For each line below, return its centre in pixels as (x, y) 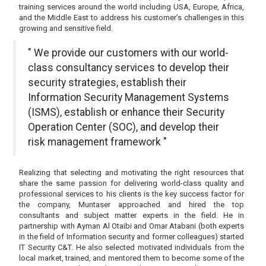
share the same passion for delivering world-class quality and (132, 183)
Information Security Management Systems (129, 98)
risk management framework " (98, 142)
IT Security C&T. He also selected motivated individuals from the (132, 248)
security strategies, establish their (107, 83)
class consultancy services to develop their (129, 68)
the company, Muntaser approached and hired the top (132, 205)
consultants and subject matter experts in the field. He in (132, 216)
